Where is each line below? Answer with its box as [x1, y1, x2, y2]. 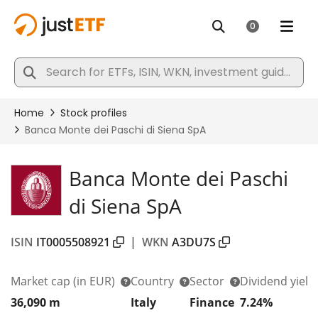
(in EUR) [73, 273, 115, 289]
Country [131, 273, 177, 289]
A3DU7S [172, 234, 216, 250]
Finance [190, 294, 234, 310]
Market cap [11, 273, 73, 289]
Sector [190, 273, 227, 289]
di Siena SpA [69, 192, 182, 219]
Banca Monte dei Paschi [69, 165, 288, 192]
